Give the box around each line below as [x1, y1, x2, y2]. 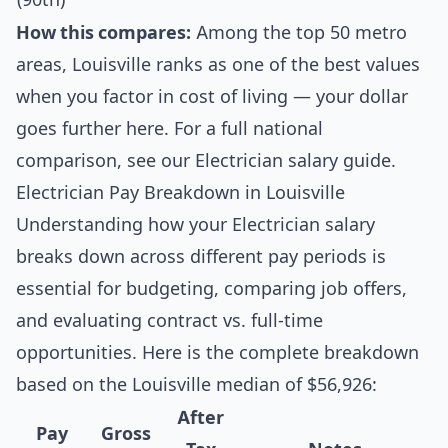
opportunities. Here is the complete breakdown [16, 342, 419, 363]
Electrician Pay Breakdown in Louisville [16, 182, 345, 203]
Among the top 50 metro [191, 22, 407, 43]
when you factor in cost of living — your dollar [16, 86, 408, 107]
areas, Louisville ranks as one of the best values [16, 54, 420, 75]
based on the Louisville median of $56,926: [16, 374, 377, 395]
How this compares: [16, 22, 191, 43]
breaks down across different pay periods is [16, 246, 386, 267]
